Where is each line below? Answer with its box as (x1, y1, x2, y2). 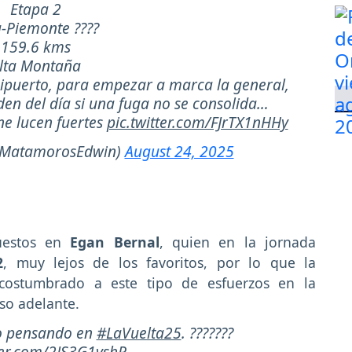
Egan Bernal (70, 233, 159, 252)
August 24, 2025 (124, 140, 234, 162)
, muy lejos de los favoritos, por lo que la (3, 253, 317, 273)
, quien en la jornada (159, 233, 317, 252)
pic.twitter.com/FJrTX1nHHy (106, 111, 288, 133)
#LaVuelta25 (96, 321, 181, 343)
